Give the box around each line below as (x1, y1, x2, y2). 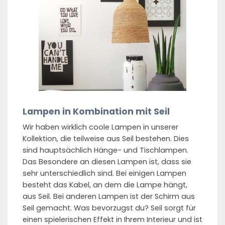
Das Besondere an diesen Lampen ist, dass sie (23, 156, 191, 167)
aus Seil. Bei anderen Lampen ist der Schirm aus (23, 191, 195, 201)
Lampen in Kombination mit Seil (23, 105, 170, 118)
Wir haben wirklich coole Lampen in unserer (23, 122, 178, 132)
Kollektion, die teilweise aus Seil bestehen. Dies (23, 133, 189, 144)
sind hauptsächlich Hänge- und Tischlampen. (23, 145, 188, 155)
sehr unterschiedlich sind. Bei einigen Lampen (23, 168, 186, 178)
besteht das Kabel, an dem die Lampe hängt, (23, 179, 187, 190)
